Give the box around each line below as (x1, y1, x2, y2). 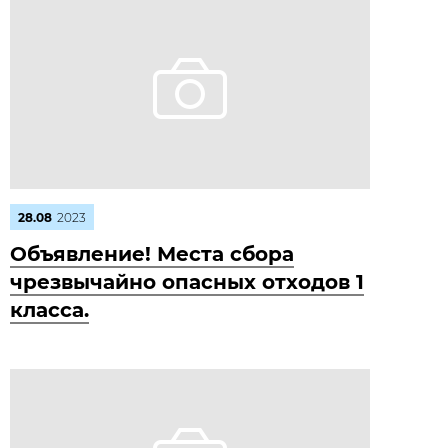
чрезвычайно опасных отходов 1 (10, 270, 364, 294)
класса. (10, 298, 89, 322)
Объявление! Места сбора (10, 242, 294, 266)
